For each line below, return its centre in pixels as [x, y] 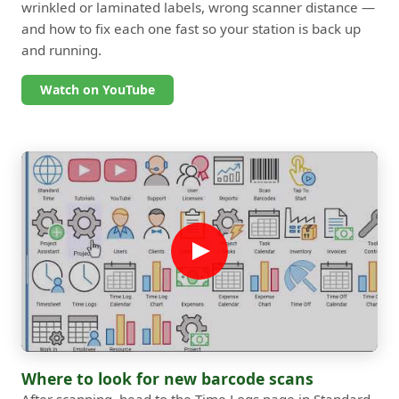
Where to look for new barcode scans [167, 378]
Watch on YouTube [98, 89]
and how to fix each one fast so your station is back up [191, 28]
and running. [61, 49]
